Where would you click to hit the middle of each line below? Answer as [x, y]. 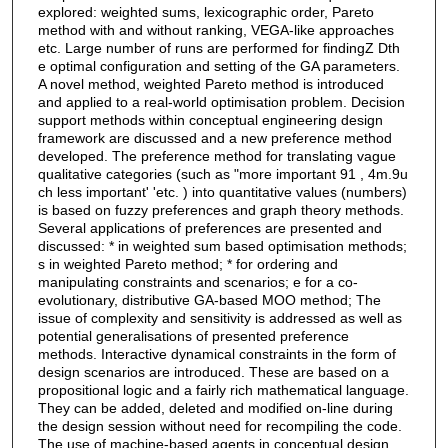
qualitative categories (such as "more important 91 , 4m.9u [222, 173]
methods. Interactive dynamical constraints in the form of [216, 353]
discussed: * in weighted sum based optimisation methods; [222, 245]
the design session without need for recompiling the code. [219, 425]
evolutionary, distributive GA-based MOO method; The [209, 299]
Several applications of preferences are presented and [209, 227]
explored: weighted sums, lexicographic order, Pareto [205, 11]
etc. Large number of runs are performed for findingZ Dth [218, 47]
